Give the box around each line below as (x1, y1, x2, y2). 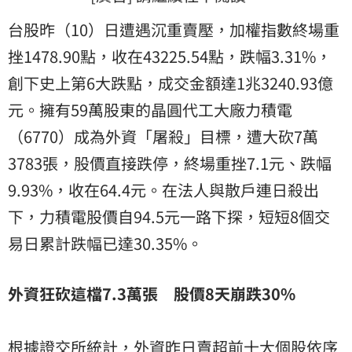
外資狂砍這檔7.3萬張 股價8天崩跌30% (8, 282, 295, 306)
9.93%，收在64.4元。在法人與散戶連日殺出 (8, 178, 319, 202)
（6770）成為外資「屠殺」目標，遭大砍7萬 (8, 125, 318, 148)
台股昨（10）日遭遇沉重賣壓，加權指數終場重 (8, 18, 339, 42)
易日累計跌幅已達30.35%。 (8, 232, 203, 255)
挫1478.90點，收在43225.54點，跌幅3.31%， (8, 45, 332, 68)
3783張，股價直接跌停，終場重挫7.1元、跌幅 (8, 152, 332, 175)
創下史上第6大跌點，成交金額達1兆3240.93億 (8, 71, 333, 95)
